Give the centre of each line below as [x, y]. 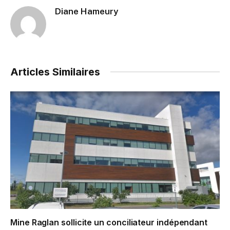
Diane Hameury [87, 11]
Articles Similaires [55, 72]
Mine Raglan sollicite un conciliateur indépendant [109, 223]
